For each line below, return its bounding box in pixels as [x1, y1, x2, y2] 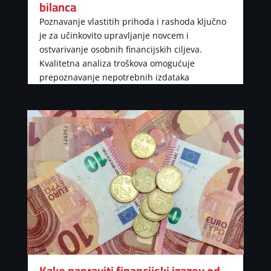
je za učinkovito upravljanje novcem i [39, 30, 189, 42]
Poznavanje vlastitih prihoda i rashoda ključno [39, 16, 226, 28]
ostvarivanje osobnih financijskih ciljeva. [39, 44, 202, 56]
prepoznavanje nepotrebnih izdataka [39, 71, 189, 83]
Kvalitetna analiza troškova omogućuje [39, 57, 195, 70]
